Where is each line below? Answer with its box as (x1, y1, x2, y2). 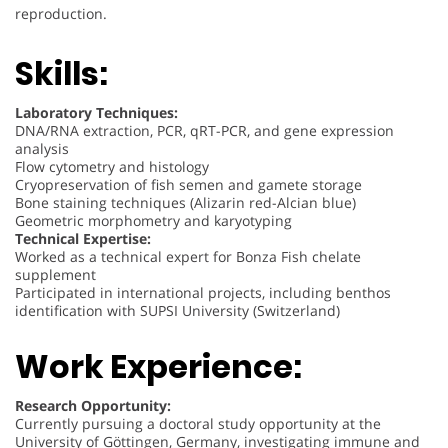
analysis (15, 138, 69, 158)
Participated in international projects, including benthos (15, 282, 391, 302)
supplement (15, 264, 96, 284)
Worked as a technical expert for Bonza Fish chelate (15, 246, 361, 266)
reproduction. (15, 3, 107, 23)
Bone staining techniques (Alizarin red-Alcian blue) (15, 192, 356, 212)
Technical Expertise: (15, 228, 151, 248)
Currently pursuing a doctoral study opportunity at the (15, 414, 381, 434)
